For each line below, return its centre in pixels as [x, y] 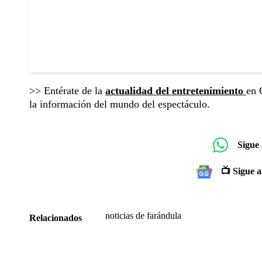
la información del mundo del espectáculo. [120, 104]
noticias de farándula [143, 215]
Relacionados [56, 218]
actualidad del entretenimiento [176, 90]
